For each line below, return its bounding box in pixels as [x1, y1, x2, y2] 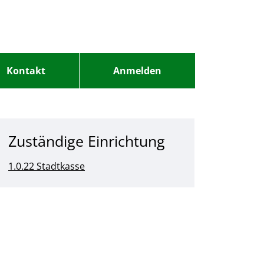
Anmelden [113, 64, 161, 77]
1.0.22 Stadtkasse [8, 160, 85, 173]
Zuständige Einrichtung [8, 131, 165, 151]
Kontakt [6, 64, 45, 77]
